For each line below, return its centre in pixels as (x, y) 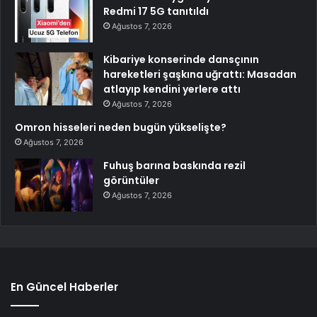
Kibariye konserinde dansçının (181, 60)
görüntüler (131, 181)
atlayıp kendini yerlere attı (172, 90)
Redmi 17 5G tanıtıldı (156, 12)
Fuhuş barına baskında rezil (174, 166)
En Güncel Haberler (64, 287)
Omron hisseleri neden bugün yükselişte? (121, 128)
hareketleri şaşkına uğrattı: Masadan (200, 75)
